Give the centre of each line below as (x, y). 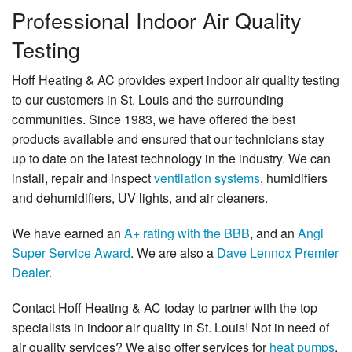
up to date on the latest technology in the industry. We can (171, 158)
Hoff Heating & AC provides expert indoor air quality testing (176, 79)
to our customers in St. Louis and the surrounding (148, 99)
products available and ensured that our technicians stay (168, 138)
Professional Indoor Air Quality (157, 20)
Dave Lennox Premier (278, 252)
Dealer (30, 272)
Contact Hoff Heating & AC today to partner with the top (165, 307)
